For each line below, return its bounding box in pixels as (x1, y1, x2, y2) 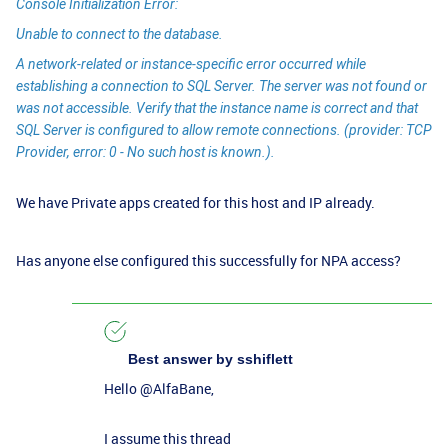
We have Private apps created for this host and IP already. (16, 193, 378, 213)
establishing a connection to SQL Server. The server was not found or (16, 78, 427, 95)
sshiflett (233, 351, 293, 368)
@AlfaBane (140, 379, 211, 399)
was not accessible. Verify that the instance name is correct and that (16, 100, 418, 117)
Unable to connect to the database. (16, 26, 223, 43)
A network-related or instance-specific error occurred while (16, 56, 366, 73)
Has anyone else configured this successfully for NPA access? (16, 251, 404, 271)
